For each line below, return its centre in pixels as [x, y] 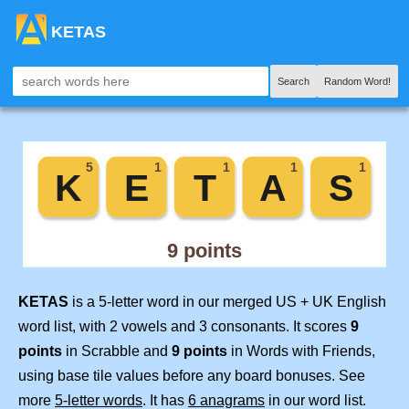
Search [294, 81]
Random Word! [357, 81]
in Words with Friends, [301, 351]
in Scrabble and [117, 351]
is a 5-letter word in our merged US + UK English [227, 302]
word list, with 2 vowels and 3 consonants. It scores [184, 327]
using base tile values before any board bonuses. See [192, 376]
